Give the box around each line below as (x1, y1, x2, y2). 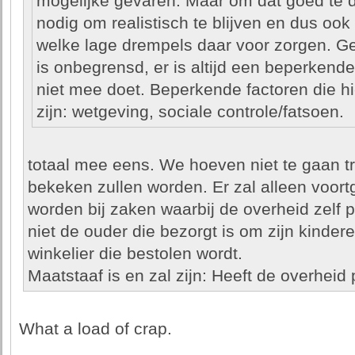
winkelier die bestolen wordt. (27, 244, 242, 263)
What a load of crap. (18, 319, 172, 338)
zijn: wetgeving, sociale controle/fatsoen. (36, 102, 344, 121)
